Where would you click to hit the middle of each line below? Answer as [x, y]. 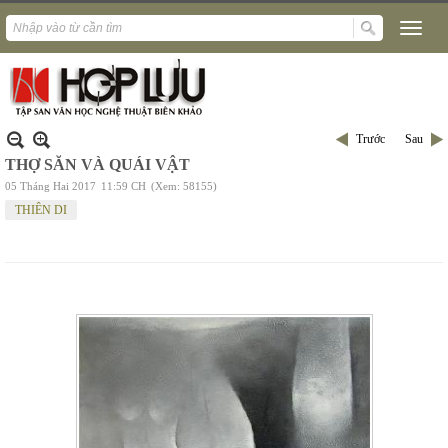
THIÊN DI [41, 210]
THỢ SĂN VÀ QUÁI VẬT [97, 164]
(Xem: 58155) [184, 186]
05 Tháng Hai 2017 [50, 186]
